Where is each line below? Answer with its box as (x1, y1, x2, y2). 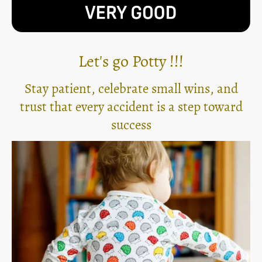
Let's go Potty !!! (78, 50, 184, 73)
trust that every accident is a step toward (19, 97, 243, 116)
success (111, 115, 151, 134)
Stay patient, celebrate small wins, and (24, 79, 238, 98)
